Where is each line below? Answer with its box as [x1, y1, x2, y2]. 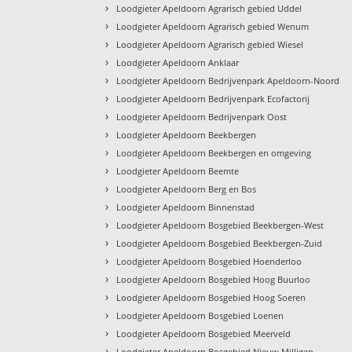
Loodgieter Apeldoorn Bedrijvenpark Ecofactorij [116, 92, 310, 104]
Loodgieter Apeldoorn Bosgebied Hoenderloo [116, 255, 302, 267]
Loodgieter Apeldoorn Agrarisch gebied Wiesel [116, 38, 304, 50]
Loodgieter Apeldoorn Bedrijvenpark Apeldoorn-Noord [116, 74, 340, 86]
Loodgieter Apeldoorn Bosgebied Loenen [116, 309, 284, 321]
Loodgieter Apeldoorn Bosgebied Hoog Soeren [116, 291, 306, 303]
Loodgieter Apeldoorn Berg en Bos [116, 182, 257, 195]
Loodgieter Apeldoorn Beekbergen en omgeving [116, 146, 312, 159]
